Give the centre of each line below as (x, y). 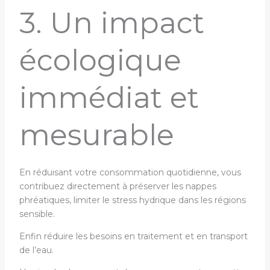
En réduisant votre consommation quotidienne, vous (130, 172)
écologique (100, 60)
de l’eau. (36, 250)
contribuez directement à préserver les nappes (118, 186)
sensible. (38, 214)
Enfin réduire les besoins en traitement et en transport (133, 236)
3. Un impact (111, 23)
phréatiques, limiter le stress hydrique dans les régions (132, 200)
